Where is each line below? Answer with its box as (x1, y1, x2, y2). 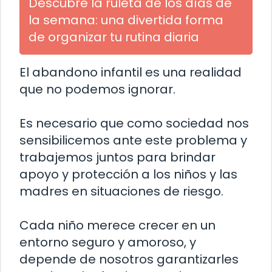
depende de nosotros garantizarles (19, 251, 239, 268)
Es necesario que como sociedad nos (19, 115, 249, 132)
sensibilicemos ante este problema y (19, 132, 247, 149)
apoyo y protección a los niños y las (19, 166, 237, 183)
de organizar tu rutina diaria (29, 29, 199, 46)
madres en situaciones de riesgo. (19, 183, 223, 200)
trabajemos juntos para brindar (19, 149, 216, 166)
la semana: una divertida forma (29, 12, 223, 29)
